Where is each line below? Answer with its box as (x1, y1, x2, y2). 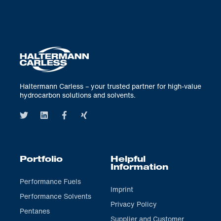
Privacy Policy (110, 199, 157, 210)
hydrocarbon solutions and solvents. (20, 90, 136, 100)
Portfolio (20, 156, 63, 165)
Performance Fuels (20, 176, 81, 187)
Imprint (110, 184, 133, 195)
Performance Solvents (20, 191, 91, 202)
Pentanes (20, 206, 50, 217)
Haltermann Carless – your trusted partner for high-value (20, 81, 201, 91)
